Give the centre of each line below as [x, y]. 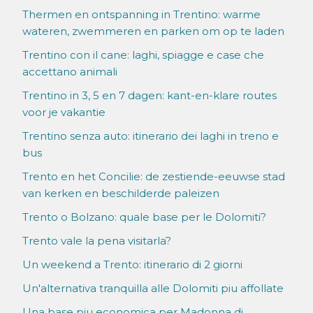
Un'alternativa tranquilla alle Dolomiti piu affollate [153, 289]
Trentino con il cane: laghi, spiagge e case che [143, 55]
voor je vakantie [64, 112]
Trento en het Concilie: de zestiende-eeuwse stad [154, 177]
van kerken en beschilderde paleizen [121, 194]
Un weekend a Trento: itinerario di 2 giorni [132, 265]
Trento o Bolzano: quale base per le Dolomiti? [144, 217]
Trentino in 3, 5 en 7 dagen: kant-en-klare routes [150, 96]
